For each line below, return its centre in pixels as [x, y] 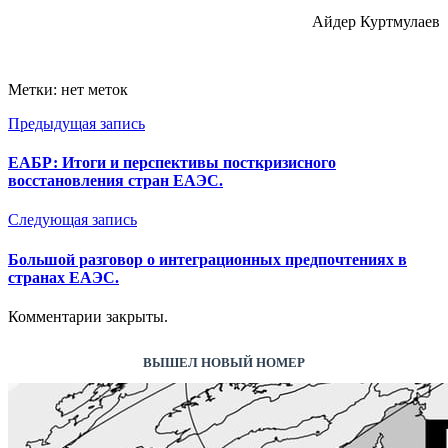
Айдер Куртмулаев [376, 21]
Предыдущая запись [76, 123]
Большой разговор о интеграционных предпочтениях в [207, 259]
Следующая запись [72, 220]
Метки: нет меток [68, 89]
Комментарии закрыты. [88, 316]
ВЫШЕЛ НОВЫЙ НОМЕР [224, 361]
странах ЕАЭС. [63, 277]
